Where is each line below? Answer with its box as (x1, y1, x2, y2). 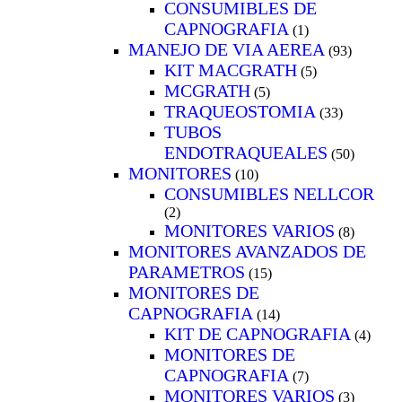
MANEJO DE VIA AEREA (128, 39, 325, 59)
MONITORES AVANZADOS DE (128, 240, 366, 261)
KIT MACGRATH (164, 59, 297, 80)
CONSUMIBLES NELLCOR (164, 183, 374, 204)
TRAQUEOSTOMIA (164, 100, 316, 121)
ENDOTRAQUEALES (164, 142, 328, 162)
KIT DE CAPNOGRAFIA (164, 323, 351, 344)
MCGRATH (164, 80, 250, 100)
